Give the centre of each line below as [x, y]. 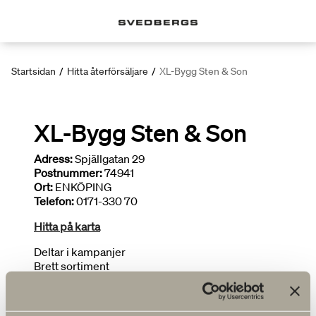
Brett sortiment [72, 266]
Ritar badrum [66, 280]
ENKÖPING [83, 187]
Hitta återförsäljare [108, 71]
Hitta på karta [67, 226]
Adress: [53, 159]
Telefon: [54, 201]
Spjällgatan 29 [109, 159]
